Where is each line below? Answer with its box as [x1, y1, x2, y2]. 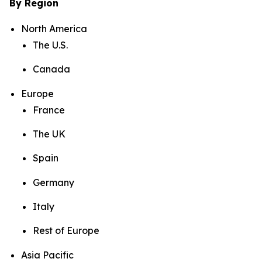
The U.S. [33, 39, 68, 51]
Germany [33, 176, 74, 188]
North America [21, 23, 87, 35]
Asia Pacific [21, 249, 74, 261]
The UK [33, 128, 65, 140]
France [33, 104, 65, 116]
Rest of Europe [33, 225, 99, 237]
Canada [33, 63, 70, 75]
